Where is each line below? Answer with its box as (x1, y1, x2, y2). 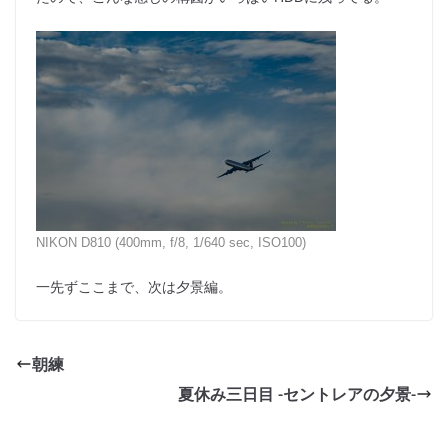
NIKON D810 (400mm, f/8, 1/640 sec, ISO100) (36, 235, 306, 251)
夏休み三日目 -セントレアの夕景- (178, 383, 416, 406)
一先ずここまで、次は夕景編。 (36, 279, 232, 296)
